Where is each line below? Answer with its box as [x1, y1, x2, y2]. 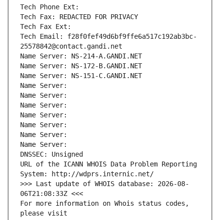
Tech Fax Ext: [20, 23, 71, 31]
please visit [20, 209, 67, 218]
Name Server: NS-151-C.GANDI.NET [20, 72, 142, 80]
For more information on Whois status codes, [20, 199, 189, 208]
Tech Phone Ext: [20, 3, 79, 11]
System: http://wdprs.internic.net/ [20, 170, 154, 178]
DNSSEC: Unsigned [20, 150, 83, 159]
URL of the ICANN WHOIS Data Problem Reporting [20, 160, 197, 168]
